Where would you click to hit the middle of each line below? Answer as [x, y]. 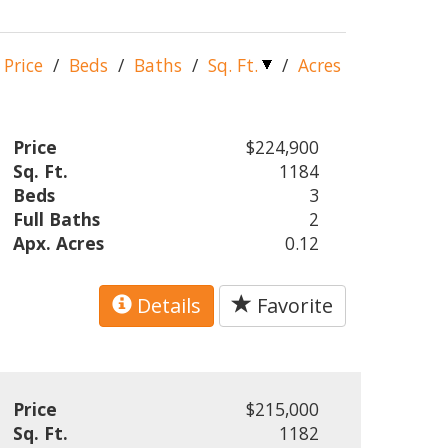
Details [166, 305]
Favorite [292, 305]
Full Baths [56, 219]
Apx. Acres [58, 243]
